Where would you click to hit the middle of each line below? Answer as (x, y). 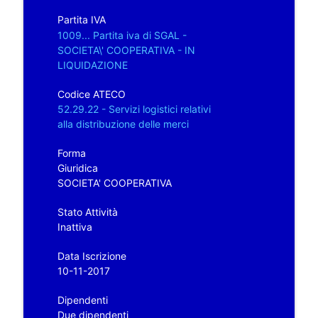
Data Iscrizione (92, 256)
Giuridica (77, 168)
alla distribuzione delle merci (123, 124)
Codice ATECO (91, 94)
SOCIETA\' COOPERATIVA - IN (126, 50)
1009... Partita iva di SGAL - (122, 35)
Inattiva (75, 226)
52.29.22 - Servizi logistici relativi (134, 109)
